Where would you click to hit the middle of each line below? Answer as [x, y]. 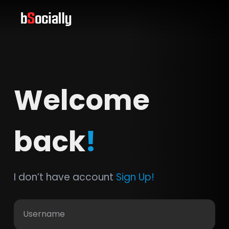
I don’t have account [65, 177]
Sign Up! [135, 177]
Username [44, 214]
